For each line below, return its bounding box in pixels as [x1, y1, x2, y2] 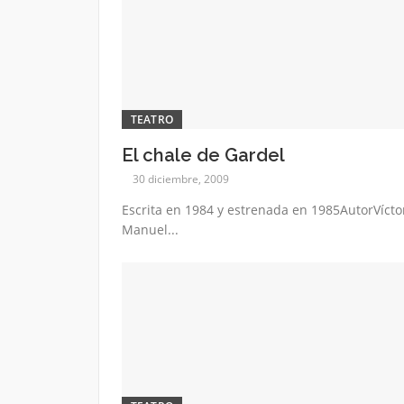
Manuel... [121, 220, 179, 238]
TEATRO [130, 111, 174, 127]
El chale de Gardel [121, 143, 285, 166]
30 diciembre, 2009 [132, 170, 229, 187]
